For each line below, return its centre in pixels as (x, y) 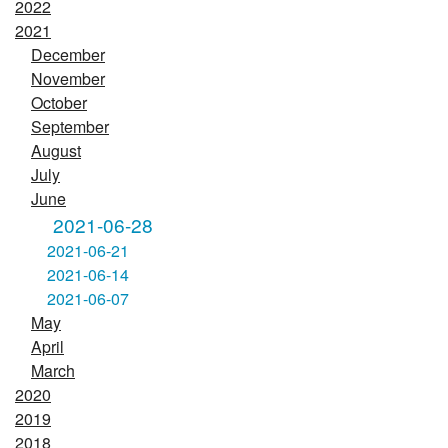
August (56, 151)
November (68, 79)
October (59, 103)
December (68, 55)
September (70, 127)
